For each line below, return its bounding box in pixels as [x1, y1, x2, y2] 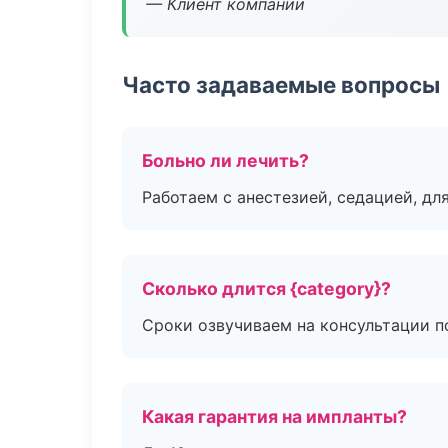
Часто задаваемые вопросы [122, 71, 440, 98]
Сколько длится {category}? [142, 278, 391, 299]
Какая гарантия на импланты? [142, 406, 407, 427]
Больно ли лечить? [142, 150, 309, 171]
